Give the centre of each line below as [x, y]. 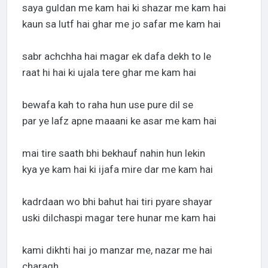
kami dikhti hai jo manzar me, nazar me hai [117, 250]
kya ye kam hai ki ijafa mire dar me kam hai [117, 170]
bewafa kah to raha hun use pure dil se [107, 105]
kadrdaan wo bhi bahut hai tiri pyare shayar [117, 202]
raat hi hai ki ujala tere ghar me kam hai [109, 73]
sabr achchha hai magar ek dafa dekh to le [116, 57]
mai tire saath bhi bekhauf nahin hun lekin [113, 153]
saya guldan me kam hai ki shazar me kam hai [124, 8]
